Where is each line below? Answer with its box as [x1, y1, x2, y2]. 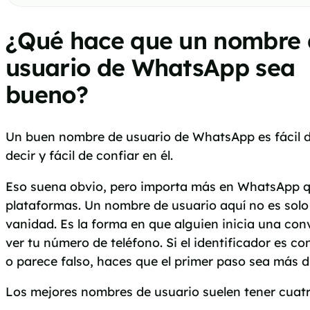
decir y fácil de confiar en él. [6, 147, 173, 163]
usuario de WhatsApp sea [6, 52, 295, 82]
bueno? [6, 79, 88, 109]
